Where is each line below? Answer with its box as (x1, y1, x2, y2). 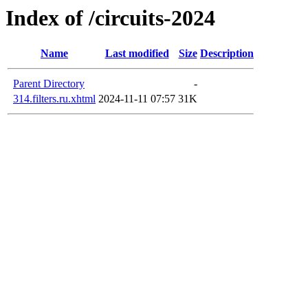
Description (200, 47, 254, 60)
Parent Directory (13, 78, 85, 90)
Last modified (104, 47, 169, 60)
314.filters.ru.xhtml (13, 93, 96, 105)
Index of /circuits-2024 (5, 5, 215, 30)
